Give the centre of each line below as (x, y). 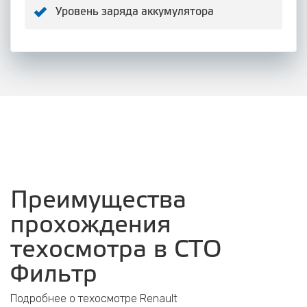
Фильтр (54, 275)
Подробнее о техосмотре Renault (94, 298)
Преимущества (98, 201)
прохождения (91, 226)
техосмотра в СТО (116, 250)
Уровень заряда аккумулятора (135, 12)
